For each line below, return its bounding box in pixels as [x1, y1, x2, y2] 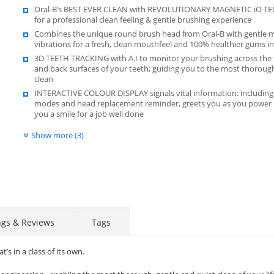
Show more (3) [31, 129, 84, 141]
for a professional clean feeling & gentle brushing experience [34, 13, 251, 25]
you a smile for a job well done [34, 108, 144, 119]
